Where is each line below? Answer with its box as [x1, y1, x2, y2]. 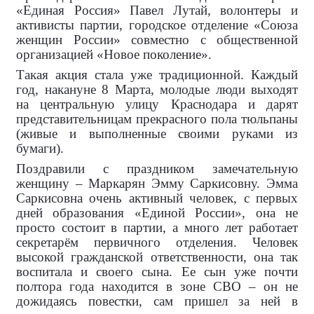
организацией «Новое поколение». [16, 47, 212, 62]
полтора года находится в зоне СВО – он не [16, 279, 298, 294]
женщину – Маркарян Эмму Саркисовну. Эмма [16, 176, 298, 191]
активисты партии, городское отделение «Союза [16, 18, 298, 32]
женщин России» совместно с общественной [16, 32, 298, 47]
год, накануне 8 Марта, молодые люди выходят [16, 82, 298, 97]
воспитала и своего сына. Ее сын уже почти [16, 264, 298, 279]
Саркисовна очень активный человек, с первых [16, 191, 298, 205]
